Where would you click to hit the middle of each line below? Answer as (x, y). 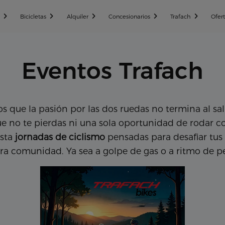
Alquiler (77, 16)
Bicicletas (33, 16)
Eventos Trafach (113, 70)
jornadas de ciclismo (60, 137)
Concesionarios (129, 16)
